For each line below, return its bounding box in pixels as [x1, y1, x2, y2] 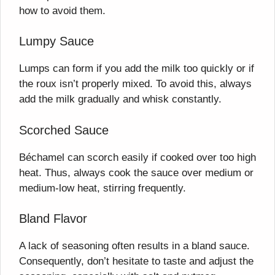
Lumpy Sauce [19, 34, 94, 48]
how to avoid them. [19, 4, 106, 17]
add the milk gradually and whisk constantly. [19, 93, 222, 106]
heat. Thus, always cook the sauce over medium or [19, 166, 254, 179]
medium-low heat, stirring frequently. [19, 182, 186, 194]
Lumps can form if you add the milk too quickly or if [19, 63, 254, 75]
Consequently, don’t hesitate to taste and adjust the [19, 255, 254, 268]
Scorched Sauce [19, 123, 109, 137]
